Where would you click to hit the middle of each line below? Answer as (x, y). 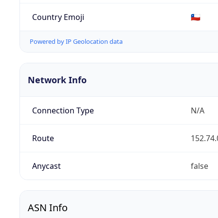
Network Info (57, 80)
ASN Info (48, 208)
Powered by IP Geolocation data (76, 42)
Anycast (46, 166)
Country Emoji (58, 17)
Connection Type (63, 111)
